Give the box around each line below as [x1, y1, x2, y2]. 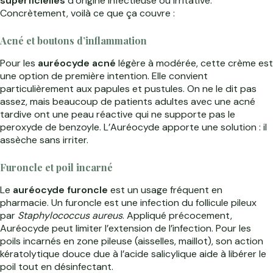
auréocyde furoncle [13, 183, 108, 197]
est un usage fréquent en [108, 183, 222, 197]
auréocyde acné [38, 57, 116, 70]
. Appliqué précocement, [122, 209, 232, 222]
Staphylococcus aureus [18, 209, 122, 222]
